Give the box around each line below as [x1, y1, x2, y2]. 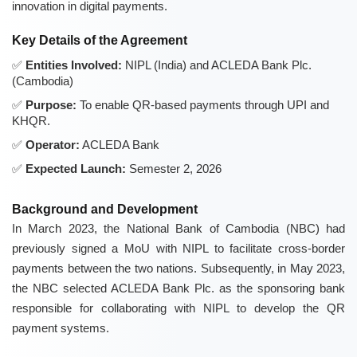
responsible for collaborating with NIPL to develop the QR [12, 301, 345, 316]
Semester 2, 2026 [126, 162, 222, 176]
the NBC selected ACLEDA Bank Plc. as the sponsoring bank [12, 281, 345, 296]
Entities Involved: [25, 58, 122, 73]
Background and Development [12, 202, 198, 217]
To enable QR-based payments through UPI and [76, 98, 329, 112]
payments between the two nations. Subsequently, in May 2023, [12, 261, 345, 276]
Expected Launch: [25, 162, 126, 176]
